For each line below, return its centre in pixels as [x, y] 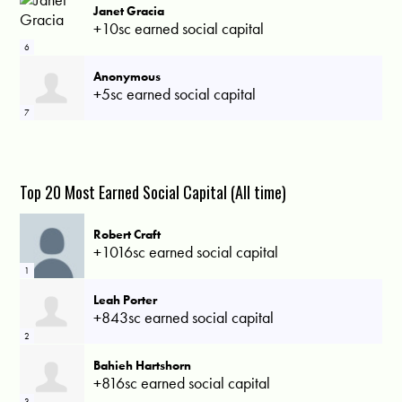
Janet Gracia [129, 10]
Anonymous [127, 76]
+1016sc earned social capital [186, 251]
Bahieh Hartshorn [143, 365]
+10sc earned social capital [179, 28]
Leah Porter [126, 299]
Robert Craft [127, 234]
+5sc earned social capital [175, 93]
